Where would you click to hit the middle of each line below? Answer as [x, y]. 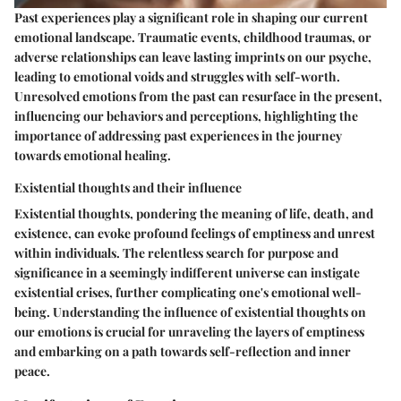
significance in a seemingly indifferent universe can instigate [187, 273]
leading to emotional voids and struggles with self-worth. [177, 77]
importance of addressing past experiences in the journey [178, 136]
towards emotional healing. [93, 156]
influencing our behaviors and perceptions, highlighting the [186, 116]
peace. [32, 371]
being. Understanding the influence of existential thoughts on [190, 312]
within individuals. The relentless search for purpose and [176, 253]
